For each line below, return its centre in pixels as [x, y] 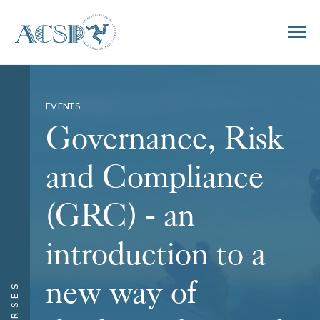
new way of [121, 293]
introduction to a [156, 254]
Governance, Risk [165, 139]
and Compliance [155, 177]
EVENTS [63, 106]
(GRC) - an [120, 216]
